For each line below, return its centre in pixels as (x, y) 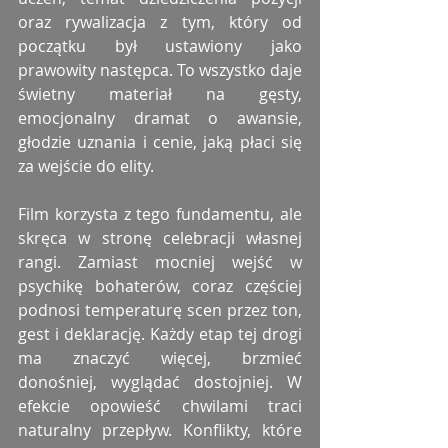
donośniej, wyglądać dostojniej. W (160, 382)
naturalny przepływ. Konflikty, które (160, 430)
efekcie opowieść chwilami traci (160, 406)
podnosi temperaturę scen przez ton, (160, 310)
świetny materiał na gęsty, (160, 94)
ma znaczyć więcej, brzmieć (160, 358)
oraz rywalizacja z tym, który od (160, 22)
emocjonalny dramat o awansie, (160, 118)
